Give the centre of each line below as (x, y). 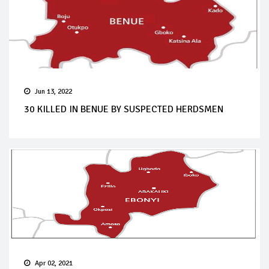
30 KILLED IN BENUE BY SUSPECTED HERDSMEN (124, 109)
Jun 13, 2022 (53, 91)
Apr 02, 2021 (54, 263)
